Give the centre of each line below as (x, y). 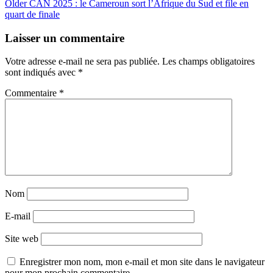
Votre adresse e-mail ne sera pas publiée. (82, 62)
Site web (22, 239)
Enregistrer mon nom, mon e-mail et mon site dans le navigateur (142, 262)
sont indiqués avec (41, 73)
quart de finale (32, 14)
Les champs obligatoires (208, 62)
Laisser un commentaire (65, 38)
